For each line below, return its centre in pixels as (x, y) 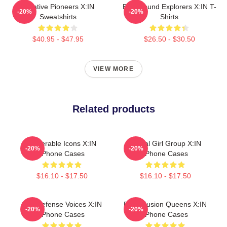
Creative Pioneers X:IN (58, 7)
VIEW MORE (113, 69)
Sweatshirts (58, 17)
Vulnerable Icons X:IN (62, 143)
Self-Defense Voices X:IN (62, 204)
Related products (113, 109)
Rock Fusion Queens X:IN (165, 204)
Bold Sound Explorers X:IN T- (169, 7)
